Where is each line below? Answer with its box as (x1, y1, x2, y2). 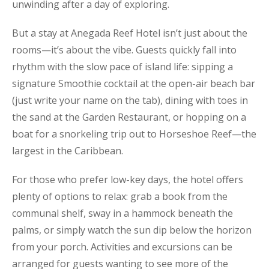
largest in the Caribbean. (12, 144, 123, 158)
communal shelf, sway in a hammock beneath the (12, 207, 233, 220)
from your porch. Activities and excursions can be (12, 240, 232, 254)
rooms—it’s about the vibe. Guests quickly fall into (12, 43, 237, 57)
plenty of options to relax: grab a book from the (12, 190, 228, 204)
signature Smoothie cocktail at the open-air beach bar (12, 77, 255, 91)
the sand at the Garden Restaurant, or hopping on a (12, 110, 246, 124)
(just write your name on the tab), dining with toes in (12, 94, 248, 107)
